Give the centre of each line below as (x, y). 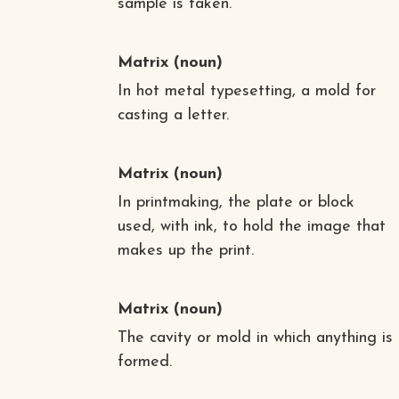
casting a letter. (173, 115)
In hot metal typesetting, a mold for (246, 91)
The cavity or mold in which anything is (255, 338)
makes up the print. (185, 250)
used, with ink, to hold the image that (251, 226)
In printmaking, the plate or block (236, 202)
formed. (144, 362)
